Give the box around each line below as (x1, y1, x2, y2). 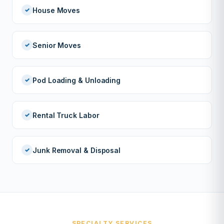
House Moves (32, 5, 80, 14)
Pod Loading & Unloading (32, 75, 121, 84)
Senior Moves (32, 40, 81, 49)
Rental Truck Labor (32, 110, 99, 119)
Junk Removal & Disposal (32, 145, 121, 154)
